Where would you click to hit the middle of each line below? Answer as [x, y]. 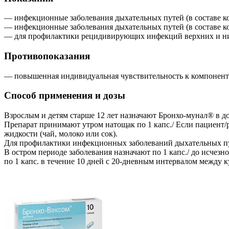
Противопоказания [47, 56]
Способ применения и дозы [65, 96]
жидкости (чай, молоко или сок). [61, 134]
